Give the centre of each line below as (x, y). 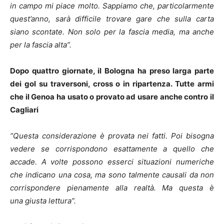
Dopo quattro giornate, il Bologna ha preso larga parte (112, 71)
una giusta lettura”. (43, 201)
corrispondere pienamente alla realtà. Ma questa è (112, 188)
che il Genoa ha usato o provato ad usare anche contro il (112, 97)
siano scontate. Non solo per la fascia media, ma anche (112, 32)
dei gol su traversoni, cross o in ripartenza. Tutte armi (112, 84)
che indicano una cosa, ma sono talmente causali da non (112, 175)
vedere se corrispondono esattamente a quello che (112, 149)
